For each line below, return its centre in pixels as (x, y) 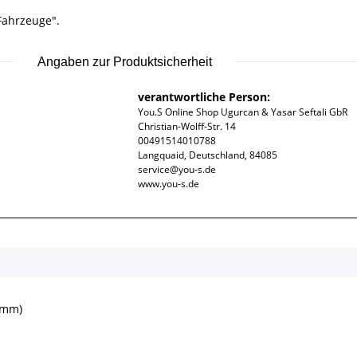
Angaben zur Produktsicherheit (125, 61)
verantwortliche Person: (204, 96)
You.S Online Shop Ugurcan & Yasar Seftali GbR (242, 112)
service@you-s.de (177, 169)
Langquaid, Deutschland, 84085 (207, 155)
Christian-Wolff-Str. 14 (186, 126)
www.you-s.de (168, 183)
